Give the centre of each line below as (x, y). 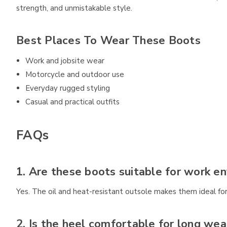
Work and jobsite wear (65, 61)
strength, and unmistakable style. (74, 8)
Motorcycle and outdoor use (75, 75)
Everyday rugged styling (68, 88)
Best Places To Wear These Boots (108, 40)
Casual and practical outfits (73, 102)
